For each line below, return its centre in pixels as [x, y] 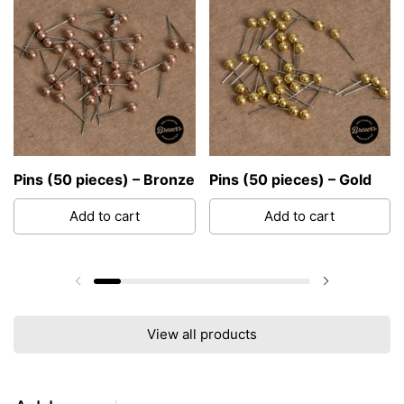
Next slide [360, 290]
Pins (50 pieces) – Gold [290, 179]
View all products [202, 334]
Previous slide [121, 290]
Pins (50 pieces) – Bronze [104, 179]
